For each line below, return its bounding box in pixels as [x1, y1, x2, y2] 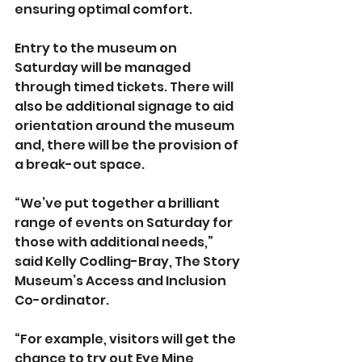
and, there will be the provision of [15, 136, 241, 155]
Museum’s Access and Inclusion [15, 271, 229, 291]
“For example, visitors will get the [15, 330, 238, 349]
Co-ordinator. [15, 291, 109, 310]
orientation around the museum [15, 116, 237, 136]
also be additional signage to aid [15, 97, 236, 116]
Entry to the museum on [15, 39, 179, 58]
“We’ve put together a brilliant [15, 194, 222, 213]
